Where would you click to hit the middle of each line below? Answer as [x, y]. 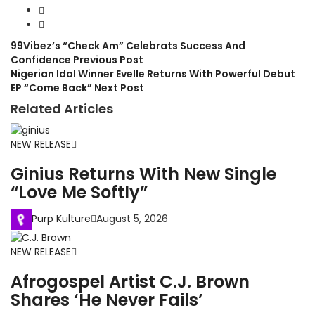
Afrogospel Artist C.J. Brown [130, 282]
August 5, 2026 [132, 219]
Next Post [119, 88]
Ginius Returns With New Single [143, 174]
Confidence [42, 60]
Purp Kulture [61, 219]
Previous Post [108, 60]
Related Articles [62, 109]
